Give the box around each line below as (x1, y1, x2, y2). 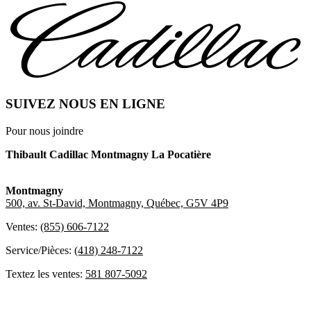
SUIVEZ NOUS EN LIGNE (6, 96, 165, 111)
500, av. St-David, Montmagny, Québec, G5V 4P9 (6, 196, 228, 209)
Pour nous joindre (6, 124, 83, 137)
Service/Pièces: (6, 244, 74, 256)
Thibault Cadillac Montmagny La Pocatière (6, 148, 211, 160)
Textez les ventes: (6, 267, 85, 280)
